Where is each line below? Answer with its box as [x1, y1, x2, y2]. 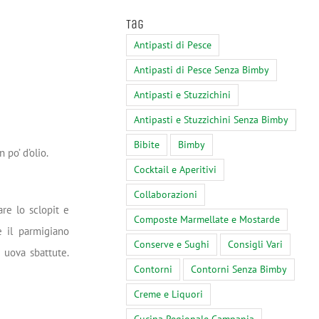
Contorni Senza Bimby [191, 263, 287, 276]
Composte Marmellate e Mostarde [134, 213, 280, 226]
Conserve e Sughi [134, 238, 209, 251]
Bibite [134, 138, 159, 152]
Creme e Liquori [134, 288, 203, 301]
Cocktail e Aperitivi [134, 163, 216, 177]
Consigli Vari [228, 238, 283, 251]
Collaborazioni [134, 188, 197, 202]
